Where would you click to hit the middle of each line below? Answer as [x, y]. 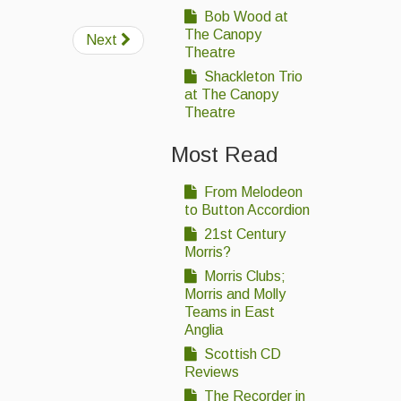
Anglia [204, 329]
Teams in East [230, 311]
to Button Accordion [247, 209]
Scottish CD [241, 354]
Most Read [225, 155]
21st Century [243, 234]
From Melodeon [252, 192]
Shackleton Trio [252, 77]
